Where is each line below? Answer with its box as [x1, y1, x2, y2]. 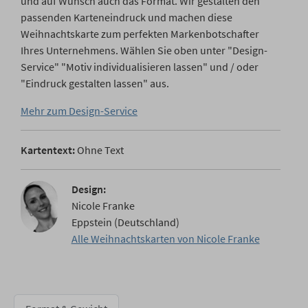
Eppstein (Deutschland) [71, 215, 179, 229]
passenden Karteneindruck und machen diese [21, 10, 232, 24]
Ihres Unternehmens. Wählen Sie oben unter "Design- [21, 43, 267, 57]
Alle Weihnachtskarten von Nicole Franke [71, 232, 260, 245]
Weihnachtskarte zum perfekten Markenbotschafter [21, 27, 259, 41]
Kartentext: [21, 143, 75, 157]
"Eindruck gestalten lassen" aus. [21, 76, 169, 90]
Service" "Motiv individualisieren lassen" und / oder [21, 60, 258, 74]
